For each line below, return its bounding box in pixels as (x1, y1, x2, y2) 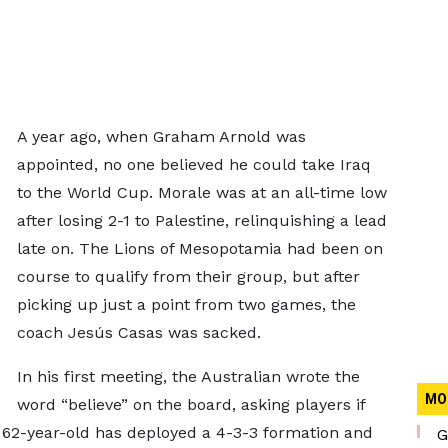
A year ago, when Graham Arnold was (16, 127, 306, 146)
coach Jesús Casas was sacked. (16, 323, 261, 342)
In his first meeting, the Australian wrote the (16, 367, 360, 386)
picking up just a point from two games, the (16, 295, 356, 314)
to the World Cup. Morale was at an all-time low (16, 183, 387, 202)
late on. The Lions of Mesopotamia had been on (16, 239, 383, 258)
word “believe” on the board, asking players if (16, 395, 365, 414)
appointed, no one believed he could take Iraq (16, 155, 371, 174)
